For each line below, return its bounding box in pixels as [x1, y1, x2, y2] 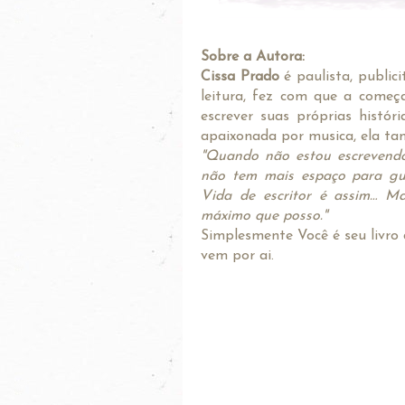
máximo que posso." [201, 208, 327, 223]
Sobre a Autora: [201, 49, 305, 64]
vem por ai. [201, 248, 274, 263]
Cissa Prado [201, 69, 279, 84]
